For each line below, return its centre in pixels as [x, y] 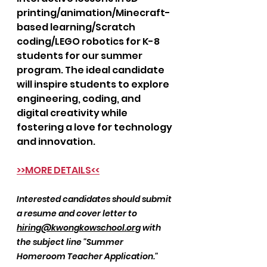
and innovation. [56, 142]
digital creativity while [73, 113]
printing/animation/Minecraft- [94, 13]
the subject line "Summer [71, 242]
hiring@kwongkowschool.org [79, 228]
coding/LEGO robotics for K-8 [89, 41]
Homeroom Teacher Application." [87, 256]
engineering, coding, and [80, 99]
